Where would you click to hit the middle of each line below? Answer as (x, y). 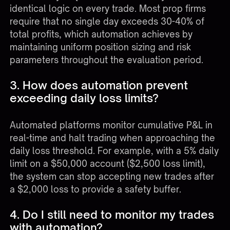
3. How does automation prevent (99, 85)
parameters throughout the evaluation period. (107, 60)
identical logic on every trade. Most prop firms (108, 8)
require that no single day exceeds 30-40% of (107, 21)
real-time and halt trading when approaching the (113, 138)
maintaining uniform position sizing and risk (101, 47)
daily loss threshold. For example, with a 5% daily (114, 151)
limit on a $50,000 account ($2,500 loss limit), (108, 164)
